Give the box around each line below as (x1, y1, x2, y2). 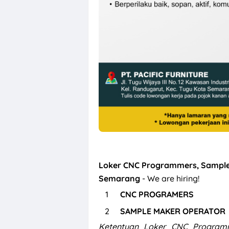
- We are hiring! (142, 173, 199, 184)
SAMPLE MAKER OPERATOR (120, 205, 225, 216)
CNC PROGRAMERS (120, 189, 194, 200)
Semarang (99, 173, 142, 184)
